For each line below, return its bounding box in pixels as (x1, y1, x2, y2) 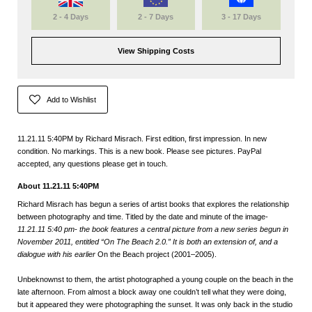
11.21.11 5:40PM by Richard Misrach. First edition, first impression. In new (17, 134, 267, 143)
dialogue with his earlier (17, 250, 95, 259)
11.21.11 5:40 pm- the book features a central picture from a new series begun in (17, 225, 288, 234)
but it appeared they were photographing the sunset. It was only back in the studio (17, 300, 292, 309)
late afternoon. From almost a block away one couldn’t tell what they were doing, (17, 288, 286, 297)
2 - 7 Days (138, 12, 174, 21)
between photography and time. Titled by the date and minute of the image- (17, 212, 268, 221)
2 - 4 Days (52, 12, 88, 21)
